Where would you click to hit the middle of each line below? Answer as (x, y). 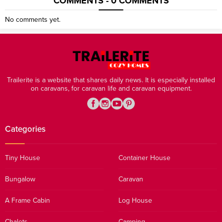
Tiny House (23, 158)
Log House (135, 200)
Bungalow (20, 179)
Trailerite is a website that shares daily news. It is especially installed (111, 80)
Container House (144, 158)
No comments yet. (33, 19)
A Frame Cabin (28, 200)
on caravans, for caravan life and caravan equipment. (111, 88)
